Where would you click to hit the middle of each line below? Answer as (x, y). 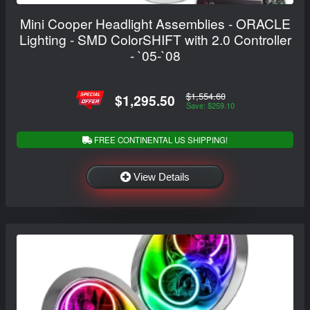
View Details (162, 177)
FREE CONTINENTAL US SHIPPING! (160, 140)
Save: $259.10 (210, 105)
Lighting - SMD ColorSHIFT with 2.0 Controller (155, 39)
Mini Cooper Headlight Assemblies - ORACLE (155, 24)
